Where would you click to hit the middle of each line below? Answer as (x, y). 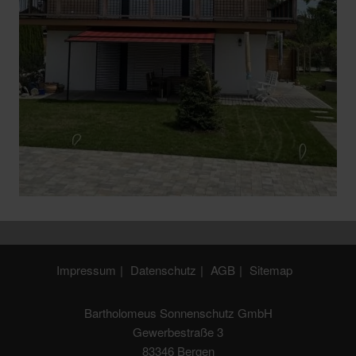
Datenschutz (163, 270)
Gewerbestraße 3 (178, 332)
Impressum (86, 270)
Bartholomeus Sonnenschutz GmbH (178, 313)
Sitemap (271, 270)
